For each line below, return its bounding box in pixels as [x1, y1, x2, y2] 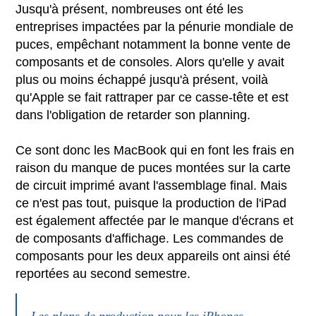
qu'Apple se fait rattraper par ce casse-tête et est [16, 90, 289, 104]
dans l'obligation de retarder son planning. [16, 107, 255, 122]
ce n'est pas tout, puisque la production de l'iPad [16, 195, 287, 210]
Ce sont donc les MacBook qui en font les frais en [16, 142, 295, 157]
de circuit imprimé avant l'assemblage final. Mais [16, 178, 288, 193]
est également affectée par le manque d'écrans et [16, 213, 294, 228]
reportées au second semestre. [16, 266, 195, 281]
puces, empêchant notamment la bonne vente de [16, 37, 291, 51]
